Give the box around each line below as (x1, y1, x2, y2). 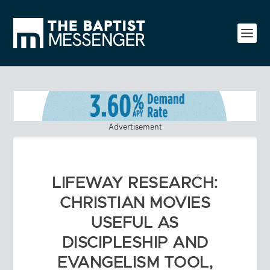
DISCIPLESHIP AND (61, 234, 209, 251)
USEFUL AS (91, 215, 179, 231)
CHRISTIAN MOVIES (60, 195, 210, 211)
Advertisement (108, 121, 162, 132)
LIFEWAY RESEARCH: (52, 175, 218, 191)
